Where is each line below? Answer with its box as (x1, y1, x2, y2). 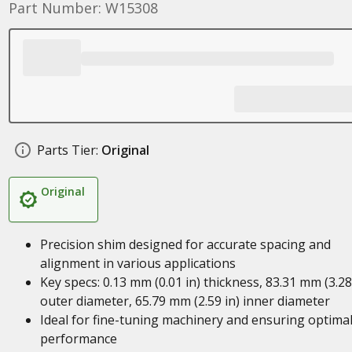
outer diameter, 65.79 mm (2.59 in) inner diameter (39, 292, 330, 310)
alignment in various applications (39, 255, 236, 272)
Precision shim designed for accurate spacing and (39, 236, 331, 253)
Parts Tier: (36, 141, 98, 159)
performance (39, 330, 117, 347)
